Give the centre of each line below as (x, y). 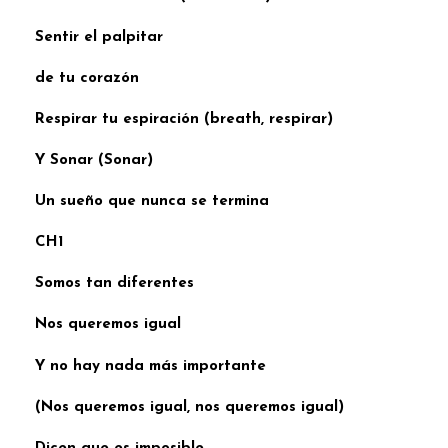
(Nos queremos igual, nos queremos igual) (189, 407)
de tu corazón (87, 79)
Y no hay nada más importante (150, 366)
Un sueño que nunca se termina (152, 202)
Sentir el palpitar (99, 38)
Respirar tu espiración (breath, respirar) (184, 120)
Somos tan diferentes (114, 284)
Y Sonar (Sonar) (94, 161)
